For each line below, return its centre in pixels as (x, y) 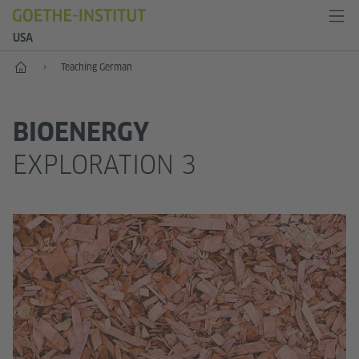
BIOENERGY (81, 132)
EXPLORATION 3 (105, 165)
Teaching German (97, 67)
